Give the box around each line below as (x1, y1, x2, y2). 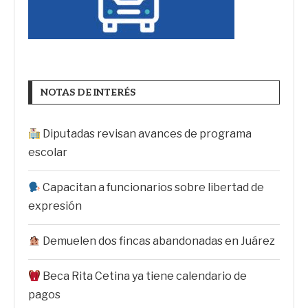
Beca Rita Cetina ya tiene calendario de (41, 269, 247, 283)
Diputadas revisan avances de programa (41, 127, 252, 140)
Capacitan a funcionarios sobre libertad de (41, 181, 265, 194)
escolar (28, 146, 67, 159)
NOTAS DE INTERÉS (41, 87, 135, 98)
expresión (28, 199, 82, 212)
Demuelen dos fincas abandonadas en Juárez (41, 234, 276, 247)
